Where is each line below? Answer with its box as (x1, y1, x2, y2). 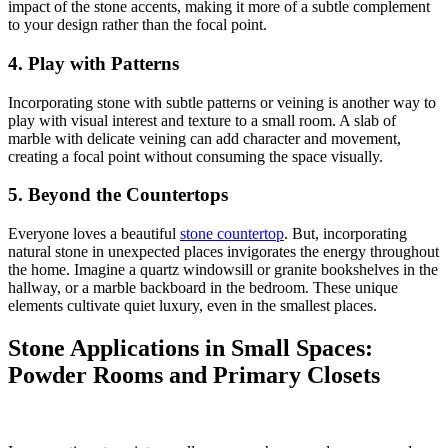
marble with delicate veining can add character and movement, (8, 129, 401, 147)
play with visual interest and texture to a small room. (8, 111, 339, 129)
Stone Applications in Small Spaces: (8, 335, 373, 362)
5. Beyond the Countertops (8, 184, 228, 206)
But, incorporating (292, 225, 407, 243)
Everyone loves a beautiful (8, 225, 180, 243)
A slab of (339, 111, 396, 129)
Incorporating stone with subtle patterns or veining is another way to (8, 93, 436, 111)
